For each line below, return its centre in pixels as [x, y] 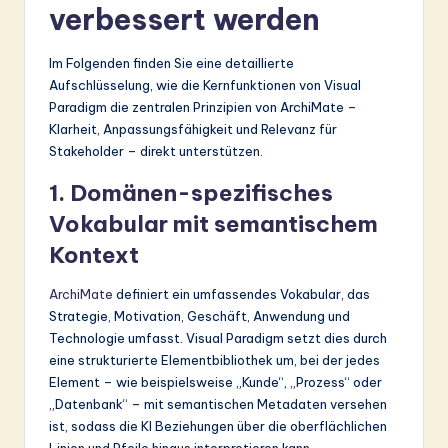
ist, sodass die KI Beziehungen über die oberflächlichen [218, 425]
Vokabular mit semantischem [213, 223]
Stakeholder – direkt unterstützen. [156, 150]
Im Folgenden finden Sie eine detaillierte [171, 62]
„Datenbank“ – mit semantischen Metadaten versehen [218, 403]
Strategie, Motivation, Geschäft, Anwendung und [199, 315]
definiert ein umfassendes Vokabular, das [241, 293]
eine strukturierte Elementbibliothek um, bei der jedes [214, 359]
